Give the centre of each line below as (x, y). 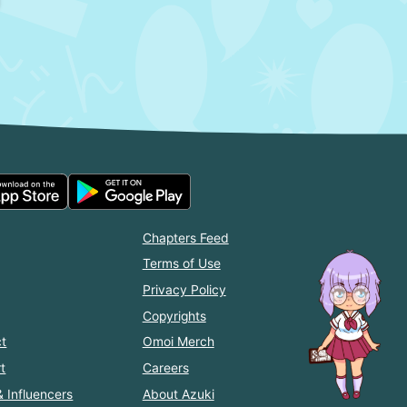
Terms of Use (181, 264)
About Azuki (178, 394)
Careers (165, 368)
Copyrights (174, 316)
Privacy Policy (184, 290)
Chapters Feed (185, 238)
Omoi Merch (178, 342)
